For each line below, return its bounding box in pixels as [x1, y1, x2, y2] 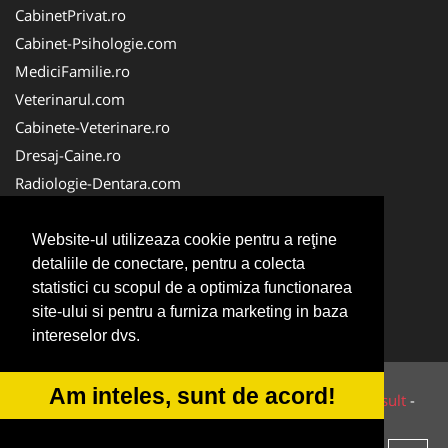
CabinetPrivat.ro [15, 4, 126, 25]
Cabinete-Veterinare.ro [15, 116, 170, 137]
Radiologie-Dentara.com [15, 172, 181, 193]
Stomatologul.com [15, 312, 141, 333]
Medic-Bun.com [15, 256, 124, 277]
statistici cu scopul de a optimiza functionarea [32, 279, 352, 297]
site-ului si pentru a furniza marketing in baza [32, 303, 348, 321]
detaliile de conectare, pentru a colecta [32, 255, 305, 273]
